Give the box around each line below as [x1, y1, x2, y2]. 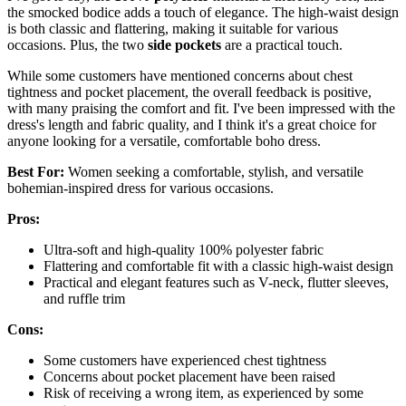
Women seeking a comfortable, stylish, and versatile [64, 164, 363, 180]
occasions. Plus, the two [7, 37, 148, 53]
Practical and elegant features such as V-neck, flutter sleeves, [43, 275, 389, 291]
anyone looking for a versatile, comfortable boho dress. [7, 133, 321, 150]
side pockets [148, 37, 221, 53]
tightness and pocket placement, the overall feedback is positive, [7, 84, 372, 101]
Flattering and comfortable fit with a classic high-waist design [43, 258, 393, 275]
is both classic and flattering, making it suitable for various [7, 21, 338, 37]
